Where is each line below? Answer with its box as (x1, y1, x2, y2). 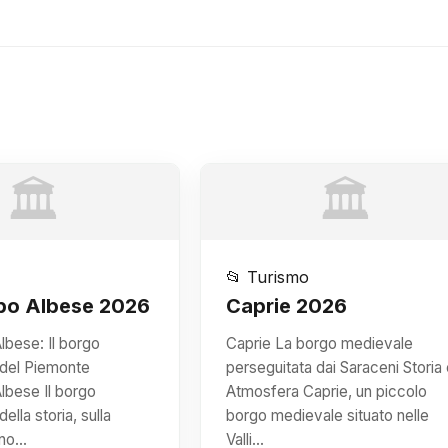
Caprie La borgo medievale (225, 334, 413, 353)
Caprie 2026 (225, 294, 347, 318)
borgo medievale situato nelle (225, 406, 429, 425)
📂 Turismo (225, 267, 309, 287)
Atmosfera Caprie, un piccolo (225, 382, 427, 401)
